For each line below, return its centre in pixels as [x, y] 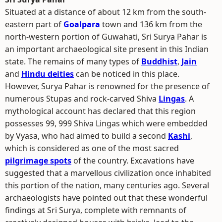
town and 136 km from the [151, 24]
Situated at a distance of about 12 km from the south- [106, 12]
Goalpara [82, 24]
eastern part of [34, 24]
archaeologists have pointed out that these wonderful [106, 198]
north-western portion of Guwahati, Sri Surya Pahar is [106, 37]
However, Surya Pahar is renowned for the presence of [107, 86]
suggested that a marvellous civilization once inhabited [108, 173]
